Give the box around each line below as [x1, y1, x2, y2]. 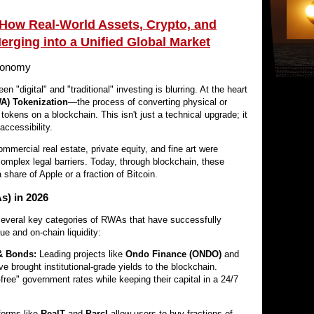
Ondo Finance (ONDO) [125, 249, 221, 259]
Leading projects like [36, 249, 125, 259]
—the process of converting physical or [68, 97, 227, 107]
